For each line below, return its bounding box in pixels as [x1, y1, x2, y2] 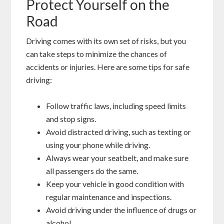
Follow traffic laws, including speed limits [46, 101, 186, 111]
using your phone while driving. [46, 140, 150, 150]
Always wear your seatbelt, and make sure [46, 153, 189, 163]
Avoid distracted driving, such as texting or [46, 127, 191, 137]
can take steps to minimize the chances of [26, 49, 167, 59]
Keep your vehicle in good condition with [46, 179, 184, 189]
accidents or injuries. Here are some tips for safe [26, 62, 190, 72]
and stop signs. [46, 114, 96, 124]
